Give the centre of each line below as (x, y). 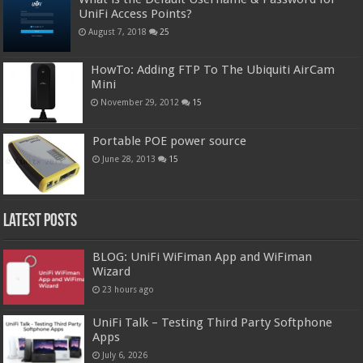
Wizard (112, 271)
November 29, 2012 (140, 102)
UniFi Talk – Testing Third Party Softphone (213, 322)
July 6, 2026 (125, 354)
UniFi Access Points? (136, 13)
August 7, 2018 (118, 31)
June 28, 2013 (129, 158)
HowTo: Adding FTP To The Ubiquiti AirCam (213, 70)
